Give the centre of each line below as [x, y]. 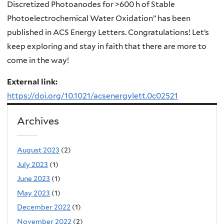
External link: [33, 82]
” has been [172, 18]
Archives [38, 121]
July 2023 [33, 164]
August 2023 [38, 150]
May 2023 [34, 193]
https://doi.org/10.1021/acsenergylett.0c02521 [92, 96]
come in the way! [38, 60]
